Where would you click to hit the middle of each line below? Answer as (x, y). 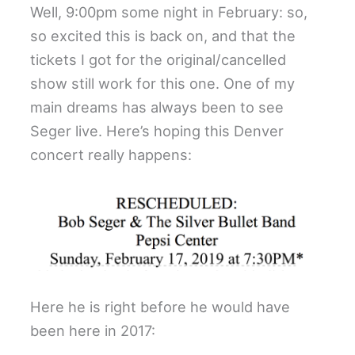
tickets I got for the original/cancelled (158, 60)
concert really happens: (111, 155)
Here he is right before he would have (160, 306)
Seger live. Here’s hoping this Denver (157, 131)
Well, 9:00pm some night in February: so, (169, 12)
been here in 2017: (93, 330)
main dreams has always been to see (157, 107)
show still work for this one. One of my (163, 84)
